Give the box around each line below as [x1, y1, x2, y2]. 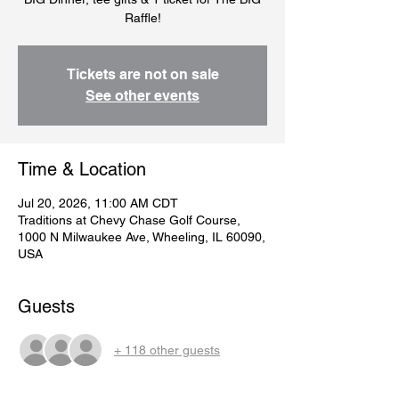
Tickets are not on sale [66, 66, 219, 84]
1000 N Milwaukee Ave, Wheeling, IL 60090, [18, 230, 265, 245]
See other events [85, 87, 199, 105]
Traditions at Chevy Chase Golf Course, [18, 213, 240, 228]
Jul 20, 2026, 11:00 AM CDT [18, 196, 178, 211]
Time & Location [18, 159, 146, 181]
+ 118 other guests [114, 342, 220, 357]
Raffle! [124, 11, 161, 26]
